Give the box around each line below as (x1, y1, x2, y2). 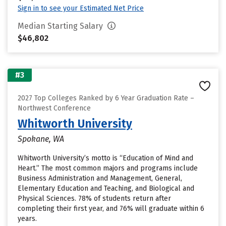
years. (18, 214, 37, 223)
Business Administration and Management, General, (18, 174, 182, 183)
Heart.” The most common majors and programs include (18, 164, 198, 173)
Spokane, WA (18, 134, 64, 144)
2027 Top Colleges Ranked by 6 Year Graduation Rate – (18, 94, 194, 102)
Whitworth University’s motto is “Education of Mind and (18, 154, 193, 162)
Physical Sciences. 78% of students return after (18, 194, 171, 203)
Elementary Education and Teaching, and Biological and (18, 184, 194, 193)
